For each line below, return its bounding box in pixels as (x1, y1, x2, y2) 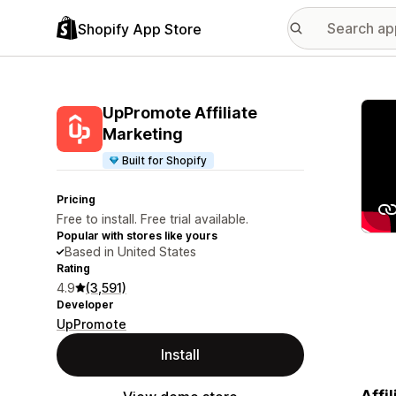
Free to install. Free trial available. (57, 211, 248, 226)
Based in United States (65, 244, 196, 259)
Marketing (103, 125, 183, 143)
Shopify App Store (78, 19, 202, 38)
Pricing (57, 193, 95, 206)
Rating (57, 262, 90, 275)
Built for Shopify (122, 154, 208, 167)
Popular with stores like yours (57, 229, 217, 242)
